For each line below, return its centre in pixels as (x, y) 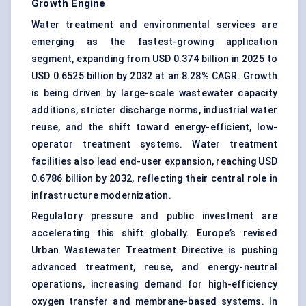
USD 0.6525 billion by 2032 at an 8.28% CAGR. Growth (154, 76)
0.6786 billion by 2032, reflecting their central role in (154, 179)
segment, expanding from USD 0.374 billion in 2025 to (154, 59)
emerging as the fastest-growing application (154, 42)
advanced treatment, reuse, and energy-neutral (154, 267)
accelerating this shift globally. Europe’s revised (154, 233)
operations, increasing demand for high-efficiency (154, 284)
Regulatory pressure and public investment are (154, 216)
